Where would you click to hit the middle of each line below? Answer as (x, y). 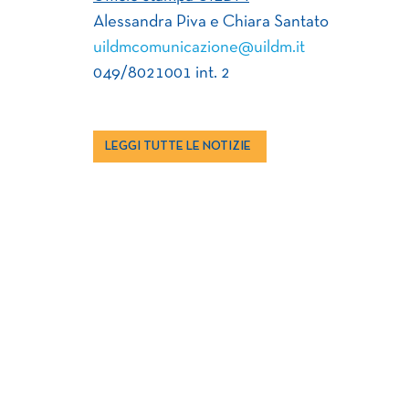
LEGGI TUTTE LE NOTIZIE (178, 146)
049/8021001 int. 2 (162, 73)
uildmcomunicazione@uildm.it (199, 47)
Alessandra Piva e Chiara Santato (211, 22)
